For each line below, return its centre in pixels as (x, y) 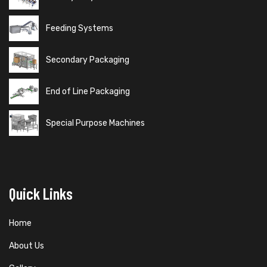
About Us (27, 246)
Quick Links (41, 193)
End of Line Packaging (84, 91)
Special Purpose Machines (92, 123)
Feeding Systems (76, 29)
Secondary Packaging (84, 60)
